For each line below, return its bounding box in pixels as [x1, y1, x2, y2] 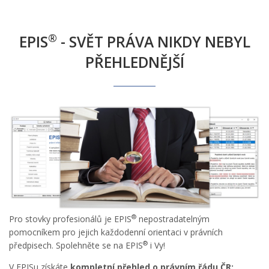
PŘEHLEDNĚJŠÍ [85, 52, 184, 73]
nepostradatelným [136, 213, 210, 225]
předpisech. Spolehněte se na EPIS [9, 240, 143, 252]
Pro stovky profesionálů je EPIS [9, 213, 131, 225]
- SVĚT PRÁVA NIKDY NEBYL [56, 32, 250, 52]
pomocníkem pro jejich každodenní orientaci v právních [9, 226, 223, 238]
